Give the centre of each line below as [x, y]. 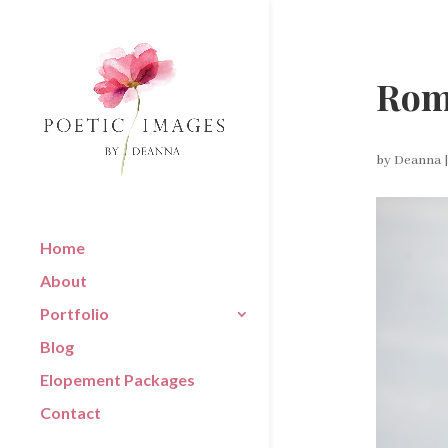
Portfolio [74, 313]
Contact [70, 412]
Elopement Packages [117, 379]
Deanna [418, 160]
